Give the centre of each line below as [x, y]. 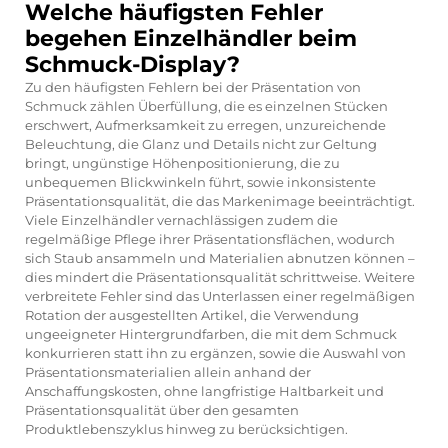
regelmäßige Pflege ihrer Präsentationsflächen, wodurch [210, 238]
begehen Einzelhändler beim [191, 38]
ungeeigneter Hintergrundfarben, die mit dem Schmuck [211, 333]
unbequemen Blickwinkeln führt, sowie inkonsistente [200, 181]
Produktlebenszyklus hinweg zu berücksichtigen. [186, 428]
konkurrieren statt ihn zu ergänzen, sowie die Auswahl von [215, 352]
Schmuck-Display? [132, 64]
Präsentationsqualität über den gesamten [162, 409]
